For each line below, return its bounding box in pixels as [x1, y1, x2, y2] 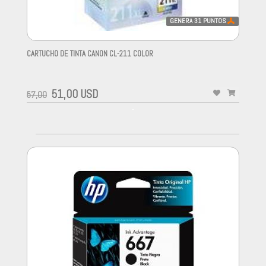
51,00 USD [51, 87, 98, 102]
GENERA [170, 16, 195, 25]
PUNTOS [201, 16, 228, 25]
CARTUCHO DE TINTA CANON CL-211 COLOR [27, 49, 153, 59]
